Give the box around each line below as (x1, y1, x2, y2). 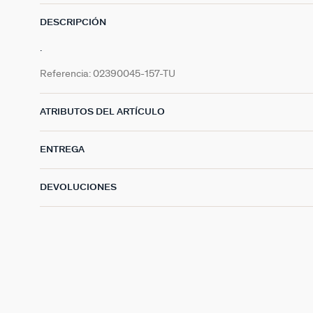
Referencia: (40, 68, 93, 79)
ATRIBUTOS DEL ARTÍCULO (40, 107, 165, 117)
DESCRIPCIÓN (40, 17, 106, 27)
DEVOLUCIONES (40, 182, 117, 192)
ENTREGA (40, 145, 85, 154)
